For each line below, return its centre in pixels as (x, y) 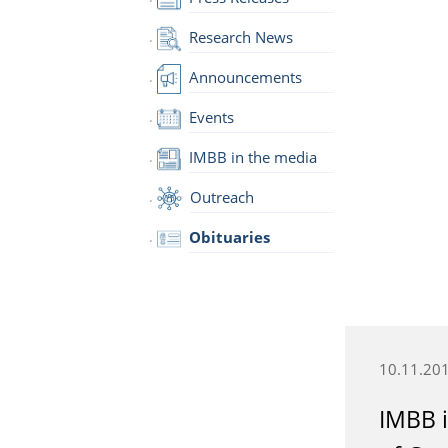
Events (211, 117)
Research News (240, 37)
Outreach (221, 197)
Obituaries (229, 237)
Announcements (245, 77)
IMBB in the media (252, 157)
